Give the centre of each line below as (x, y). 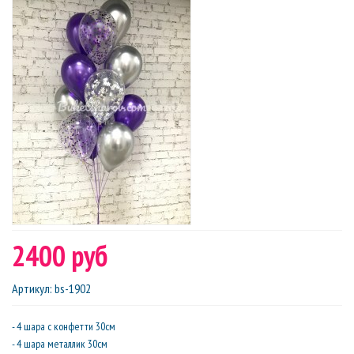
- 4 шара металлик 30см (60, 344)
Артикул (31, 288)
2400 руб (60, 256)
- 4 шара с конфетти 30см (64, 326)
